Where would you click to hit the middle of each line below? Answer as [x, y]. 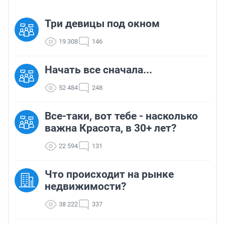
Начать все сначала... [98, 70]
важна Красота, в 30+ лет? [110, 128]
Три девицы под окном [102, 23]
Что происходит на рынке [109, 174]
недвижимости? [85, 186]
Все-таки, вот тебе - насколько [121, 116]
